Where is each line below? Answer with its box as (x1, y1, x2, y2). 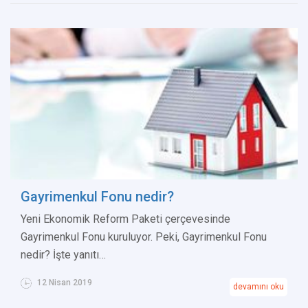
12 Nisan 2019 (35, 278, 92, 288)
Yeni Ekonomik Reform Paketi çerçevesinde (21, 212, 230, 226)
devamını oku (233, 282, 284, 292)
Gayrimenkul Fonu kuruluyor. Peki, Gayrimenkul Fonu (21, 230, 267, 244)
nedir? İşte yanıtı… (21, 248, 106, 262)
